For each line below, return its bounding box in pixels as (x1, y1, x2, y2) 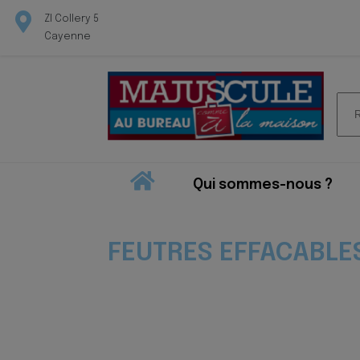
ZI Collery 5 (44, 14, 99, 24)
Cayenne (44, 31, 91, 42)
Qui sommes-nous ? (192, 178, 333, 192)
